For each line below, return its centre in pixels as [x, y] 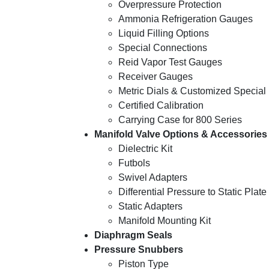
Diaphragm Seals [133, 235]
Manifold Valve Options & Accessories [181, 134]
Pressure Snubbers [139, 249]
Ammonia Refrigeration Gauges [186, 19]
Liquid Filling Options [164, 33]
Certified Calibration [161, 105]
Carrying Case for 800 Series [180, 120]
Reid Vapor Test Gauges [170, 62]
